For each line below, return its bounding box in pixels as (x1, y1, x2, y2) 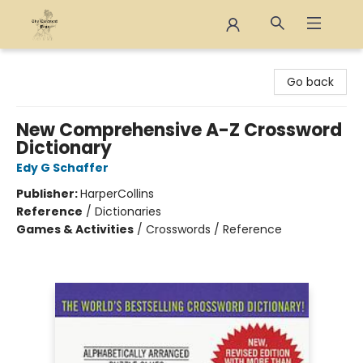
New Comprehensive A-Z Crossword (16, 117, 342, 143)
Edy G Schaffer (16, 160, 109, 176)
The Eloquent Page (12, 56, 118, 72)
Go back (287, 74, 334, 90)
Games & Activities (16, 221, 134, 237)
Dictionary (16, 135, 112, 160)
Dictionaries (95, 203, 161, 220)
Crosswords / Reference (146, 221, 282, 237)
